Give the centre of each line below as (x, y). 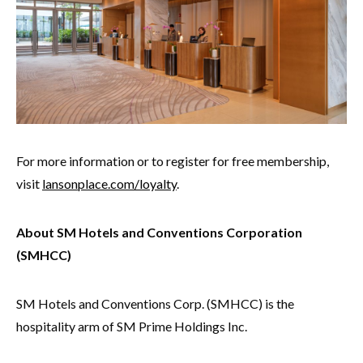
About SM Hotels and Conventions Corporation (159, 233)
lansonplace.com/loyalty (109, 184)
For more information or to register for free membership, (173, 161)
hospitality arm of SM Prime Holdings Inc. (132, 327)
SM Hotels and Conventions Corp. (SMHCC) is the (155, 304)
